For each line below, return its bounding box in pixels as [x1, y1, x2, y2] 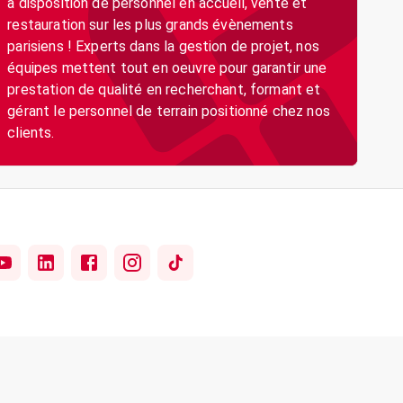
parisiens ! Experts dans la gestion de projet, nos [7, 38, 319, 55]
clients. [7, 124, 55, 141]
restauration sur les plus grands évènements [7, 16, 293, 33]
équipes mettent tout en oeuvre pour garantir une [7, 59, 327, 76]
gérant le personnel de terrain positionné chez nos [7, 103, 330, 120]
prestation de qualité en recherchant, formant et [7, 81, 321, 98]
